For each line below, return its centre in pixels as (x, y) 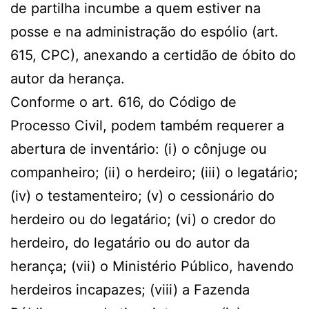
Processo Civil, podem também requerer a (147, 126)
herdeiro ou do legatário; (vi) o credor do (143, 220)
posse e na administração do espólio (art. (144, 32)
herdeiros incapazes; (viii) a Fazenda (130, 290)
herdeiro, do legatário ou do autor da (130, 243)
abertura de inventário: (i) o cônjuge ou (139, 149)
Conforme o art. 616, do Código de (123, 102)
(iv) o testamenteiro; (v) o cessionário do (142, 196)
